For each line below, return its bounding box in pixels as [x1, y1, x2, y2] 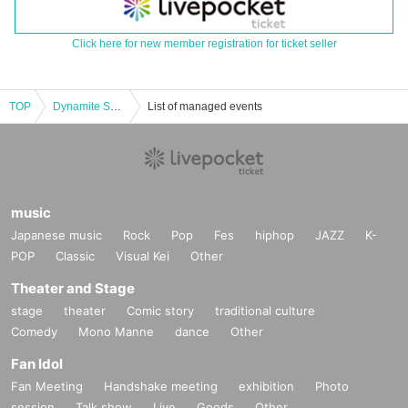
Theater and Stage [11, 280, 135, 298]
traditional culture [215, 303, 315, 319]
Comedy [11, 324, 57, 340]
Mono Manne [78, 324, 154, 340]
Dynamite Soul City [110, 100, 121, 114]
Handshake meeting [104, 379, 218, 394]
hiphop [255, 228, 294, 243]
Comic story [127, 303, 194, 319]
